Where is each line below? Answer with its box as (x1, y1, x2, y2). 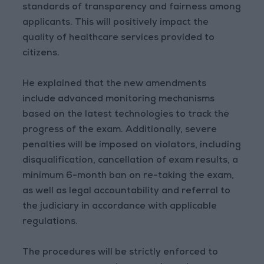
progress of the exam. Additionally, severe (22, 126, 217, 136)
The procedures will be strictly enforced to (22, 248, 219, 258)
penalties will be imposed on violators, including (22, 141, 242, 151)
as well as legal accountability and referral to (22, 187, 231, 197)
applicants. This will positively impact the (22, 18, 209, 28)
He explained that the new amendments (22, 80, 207, 90)
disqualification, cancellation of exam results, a (22, 156, 239, 166)
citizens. (22, 49, 60, 59)
